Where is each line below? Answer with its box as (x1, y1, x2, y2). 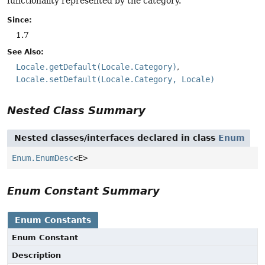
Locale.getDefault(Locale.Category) (16, 62, 177, 72)
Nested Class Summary (7, 104, 146, 117)
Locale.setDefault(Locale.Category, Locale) (16, 74, 215, 84)
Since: (7, 15, 32, 24)
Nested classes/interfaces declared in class (14, 133, 218, 143)
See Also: (7, 47, 44, 56)
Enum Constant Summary (7, 185, 160, 198)
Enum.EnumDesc (12, 153, 73, 163)
